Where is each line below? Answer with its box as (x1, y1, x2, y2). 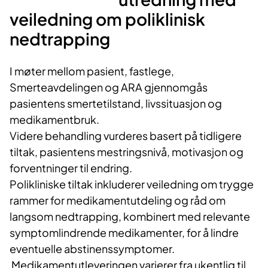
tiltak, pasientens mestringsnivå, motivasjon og (10, 145, 243, 159)
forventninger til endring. (10, 161, 132, 175)
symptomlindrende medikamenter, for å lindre (10, 226, 239, 240)
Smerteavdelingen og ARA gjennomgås (10, 80, 208, 95)
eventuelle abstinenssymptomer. (10, 242, 175, 256)
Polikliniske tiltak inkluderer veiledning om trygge (10, 177, 254, 191)
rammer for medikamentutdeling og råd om (10, 193, 226, 208)
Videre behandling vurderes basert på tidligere (10, 129, 242, 143)
